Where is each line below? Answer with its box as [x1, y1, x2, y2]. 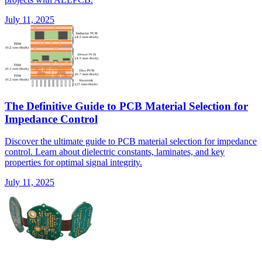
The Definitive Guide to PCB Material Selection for [5, 99, 248, 112]
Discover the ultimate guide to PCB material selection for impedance [5, 136, 257, 147]
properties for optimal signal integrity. [5, 157, 142, 168]
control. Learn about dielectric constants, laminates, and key [5, 147, 225, 157]
